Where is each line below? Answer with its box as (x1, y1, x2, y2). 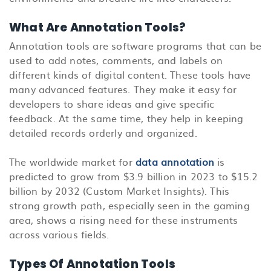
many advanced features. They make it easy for (9, 81, 237, 96)
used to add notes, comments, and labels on (9, 52, 223, 67)
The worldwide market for (9, 154, 135, 169)
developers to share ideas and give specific (9, 96, 215, 111)
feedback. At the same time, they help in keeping (9, 110, 244, 125)
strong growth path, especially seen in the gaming (9, 197, 250, 212)
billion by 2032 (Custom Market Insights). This (9, 183, 230, 198)
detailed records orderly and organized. (9, 125, 197, 140)
